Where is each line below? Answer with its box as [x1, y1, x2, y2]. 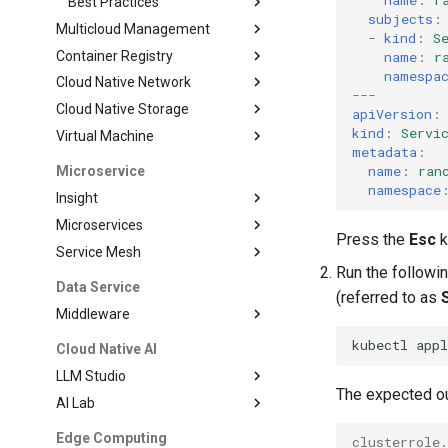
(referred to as [336, 287, 442, 307]
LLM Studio [56, 368, 127, 384]
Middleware [56, 305, 131, 322]
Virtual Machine [56, 127, 155, 144]
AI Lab [56, 394, 96, 411]
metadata [352, 143, 418, 162]
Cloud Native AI [56, 341, 158, 358]
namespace [368, 181, 442, 200]
